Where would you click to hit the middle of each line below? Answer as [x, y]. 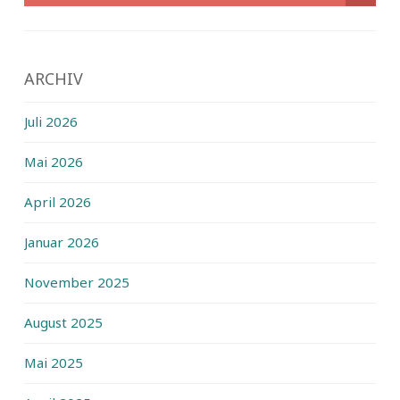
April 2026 [58, 201]
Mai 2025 [54, 362]
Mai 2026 [54, 161]
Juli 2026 [51, 121]
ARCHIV [54, 78]
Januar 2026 [62, 242]
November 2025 [77, 282]
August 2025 [63, 322]
